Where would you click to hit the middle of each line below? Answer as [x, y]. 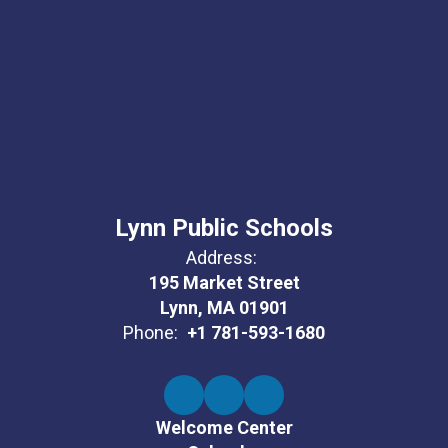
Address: [221, 257]
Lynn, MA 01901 [224, 307]
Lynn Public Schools [224, 227]
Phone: [150, 332]
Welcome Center [224, 427]
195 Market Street [224, 282]
